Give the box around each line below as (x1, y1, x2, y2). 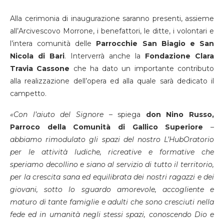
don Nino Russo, (145, 109, 214, 119)
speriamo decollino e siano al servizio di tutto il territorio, (10, 159, 214, 169)
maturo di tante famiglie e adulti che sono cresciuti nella (10, 197, 214, 206)
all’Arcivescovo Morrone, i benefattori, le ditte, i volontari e (10, 26, 214, 35)
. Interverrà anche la (64, 51, 145, 60)
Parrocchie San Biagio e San (96, 38, 214, 48)
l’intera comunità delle (10, 38, 96, 48)
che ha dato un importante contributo (69, 63, 214, 73)
